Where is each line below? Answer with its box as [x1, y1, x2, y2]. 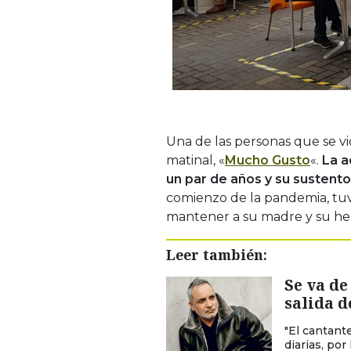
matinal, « [166, 152, 225, 168]
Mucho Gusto [225, 152, 310, 168]
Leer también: [166, 244, 267, 264]
